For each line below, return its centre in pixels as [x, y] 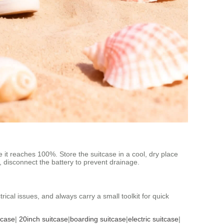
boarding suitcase [98, 219]
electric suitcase [153, 219]
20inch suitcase [43, 219]
